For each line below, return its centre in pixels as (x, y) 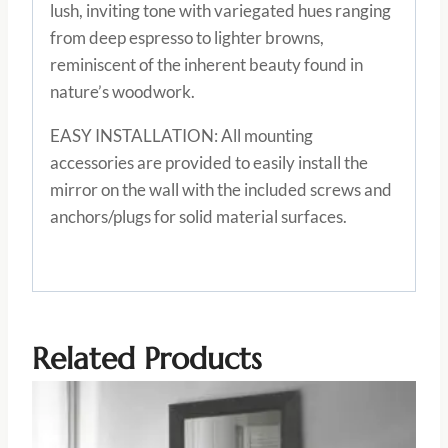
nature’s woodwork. (122, 91)
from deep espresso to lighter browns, (187, 37)
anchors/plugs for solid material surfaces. (198, 216)
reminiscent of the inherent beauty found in (206, 64)
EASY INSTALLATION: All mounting (181, 135)
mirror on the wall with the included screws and (221, 189)
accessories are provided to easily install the (209, 162)
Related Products (147, 358)
